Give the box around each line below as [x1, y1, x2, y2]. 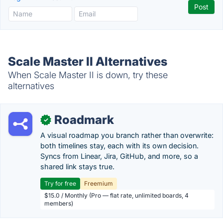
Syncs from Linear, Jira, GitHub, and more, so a [40, 152, 198, 160]
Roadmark [54, 112, 114, 127]
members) [44, 200, 73, 207]
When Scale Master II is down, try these [8, 70, 168, 80]
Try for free [44, 180, 76, 187]
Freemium [84, 180, 113, 187]
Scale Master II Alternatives [8, 54, 167, 69]
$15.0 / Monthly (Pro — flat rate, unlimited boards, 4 [44, 192, 189, 199]
